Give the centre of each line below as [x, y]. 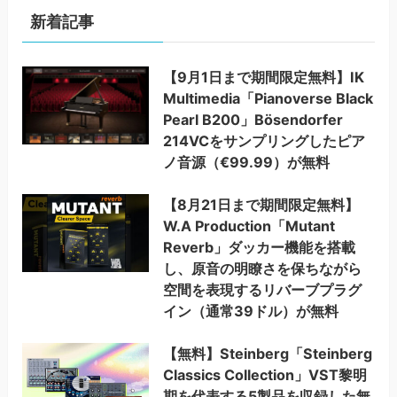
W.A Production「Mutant [249, 226]
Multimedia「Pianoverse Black [269, 98]
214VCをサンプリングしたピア [265, 140]
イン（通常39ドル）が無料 [251, 311]
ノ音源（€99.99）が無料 [247, 162]
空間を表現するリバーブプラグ [263, 289]
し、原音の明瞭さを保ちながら [263, 268]
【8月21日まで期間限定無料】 [261, 204]
